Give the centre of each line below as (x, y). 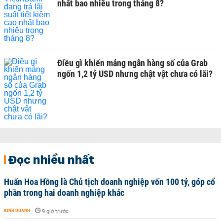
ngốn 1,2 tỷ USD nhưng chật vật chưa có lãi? (135, 74)
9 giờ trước (55, 211)
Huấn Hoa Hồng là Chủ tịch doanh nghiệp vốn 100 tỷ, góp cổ (110, 182)
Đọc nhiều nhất (51, 159)
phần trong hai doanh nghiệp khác (64, 193)
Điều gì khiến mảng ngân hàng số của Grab (132, 63)
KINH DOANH (17, 210)
